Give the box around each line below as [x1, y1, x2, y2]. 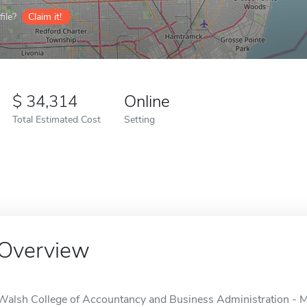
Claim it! [28, 10, 62, 23]
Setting [124, 112, 155, 126]
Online [124, 90, 170, 112]
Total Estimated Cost [12, 112, 101, 126]
